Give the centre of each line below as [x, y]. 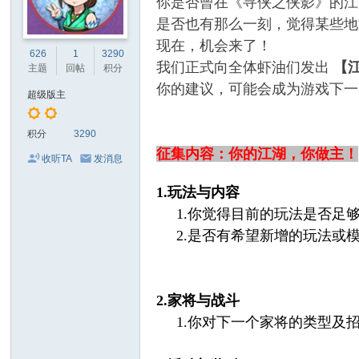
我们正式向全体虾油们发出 [245, 67]
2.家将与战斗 [198, 301]
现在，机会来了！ [214, 46]
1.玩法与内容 [198, 192]
